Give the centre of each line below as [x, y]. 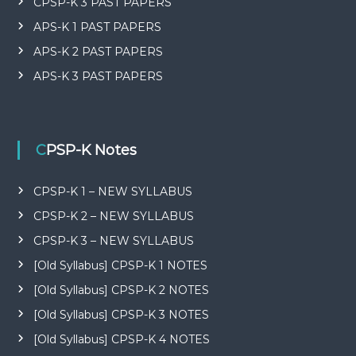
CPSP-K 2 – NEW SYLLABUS [113, 216]
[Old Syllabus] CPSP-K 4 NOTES [121, 339]
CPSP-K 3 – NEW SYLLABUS [113, 240]
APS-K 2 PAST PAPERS [98, 51]
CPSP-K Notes [91, 150]
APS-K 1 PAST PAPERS [97, 27]
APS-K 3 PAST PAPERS [98, 76]
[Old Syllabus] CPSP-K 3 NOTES [121, 314]
